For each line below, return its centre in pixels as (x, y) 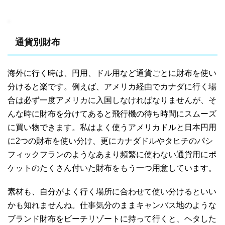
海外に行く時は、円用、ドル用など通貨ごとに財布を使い (112, 73)
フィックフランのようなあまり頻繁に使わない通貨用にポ (112, 154)
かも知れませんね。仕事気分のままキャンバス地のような (112, 205)
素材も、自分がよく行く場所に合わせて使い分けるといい (112, 191)
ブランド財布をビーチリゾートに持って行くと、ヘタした (112, 218)
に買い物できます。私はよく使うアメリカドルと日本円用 (112, 127)
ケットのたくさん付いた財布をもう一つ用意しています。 (112, 168)
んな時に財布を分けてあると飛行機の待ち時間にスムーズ (112, 114)
